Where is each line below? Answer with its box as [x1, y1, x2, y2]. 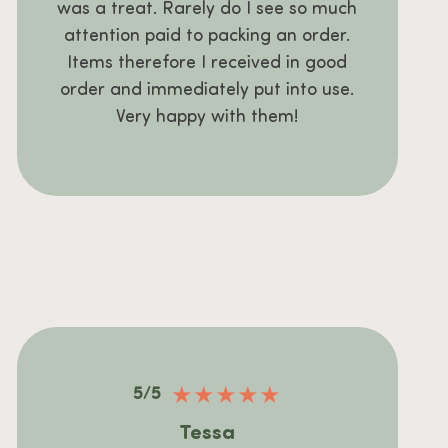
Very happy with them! [116, 108, 299, 128]
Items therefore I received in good [67, 54, 348, 74]
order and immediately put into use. [60, 81, 355, 101]
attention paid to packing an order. [64, 27, 351, 47]
